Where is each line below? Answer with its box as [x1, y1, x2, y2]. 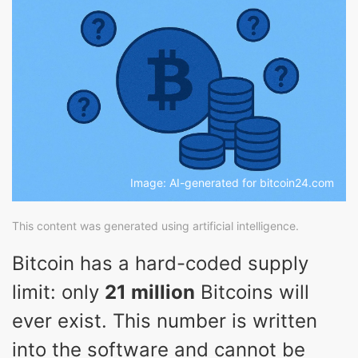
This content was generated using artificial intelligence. [12, 218, 299, 233]
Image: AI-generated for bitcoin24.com [130, 175, 334, 189]
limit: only [12, 280, 105, 304]
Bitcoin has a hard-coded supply [12, 251, 308, 275]
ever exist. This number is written [12, 308, 317, 332]
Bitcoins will [195, 280, 309, 304]
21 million [105, 280, 195, 304]
